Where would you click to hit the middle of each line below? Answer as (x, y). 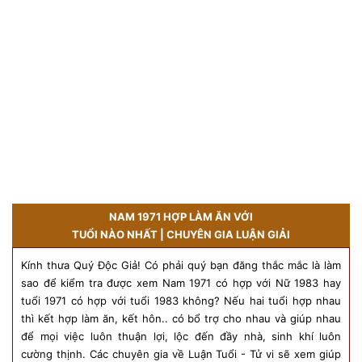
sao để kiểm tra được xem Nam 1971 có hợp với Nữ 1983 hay (181, 283)
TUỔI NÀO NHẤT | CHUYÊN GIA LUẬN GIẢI (181, 235)
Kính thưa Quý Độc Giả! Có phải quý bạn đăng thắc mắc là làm (181, 265)
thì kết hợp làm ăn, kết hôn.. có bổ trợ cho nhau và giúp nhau (181, 319)
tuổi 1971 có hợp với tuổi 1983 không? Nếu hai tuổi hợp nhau (181, 301)
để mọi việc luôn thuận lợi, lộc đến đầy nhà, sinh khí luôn (181, 337)
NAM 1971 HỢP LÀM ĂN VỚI (181, 217)
